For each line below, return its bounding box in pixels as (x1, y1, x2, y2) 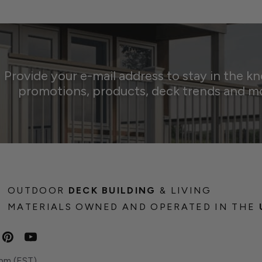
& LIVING (156, 185, 212, 196)
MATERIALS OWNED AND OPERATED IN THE (8, 201, 259, 213)
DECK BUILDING (68, 185, 156, 196)
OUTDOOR (8, 185, 68, 196)
